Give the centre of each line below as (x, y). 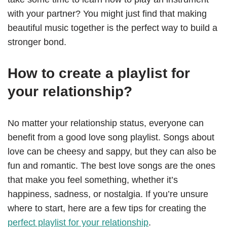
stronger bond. (37, 42)
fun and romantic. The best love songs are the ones (111, 166)
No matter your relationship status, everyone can (106, 123)
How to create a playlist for (99, 73)
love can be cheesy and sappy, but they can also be (112, 152)
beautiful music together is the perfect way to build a (112, 28)
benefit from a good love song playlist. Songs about (111, 138)
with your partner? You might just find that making (107, 14)
